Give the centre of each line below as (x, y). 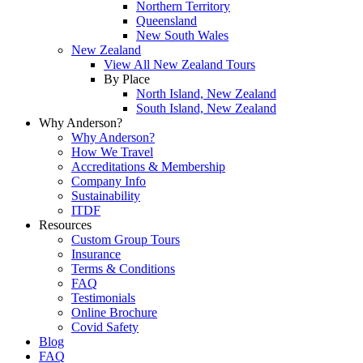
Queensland (167, 21)
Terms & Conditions (123, 269)
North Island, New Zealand (206, 94)
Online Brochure (114, 312)
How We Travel (112, 152)
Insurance (96, 254)
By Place (127, 79)
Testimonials (103, 298)
